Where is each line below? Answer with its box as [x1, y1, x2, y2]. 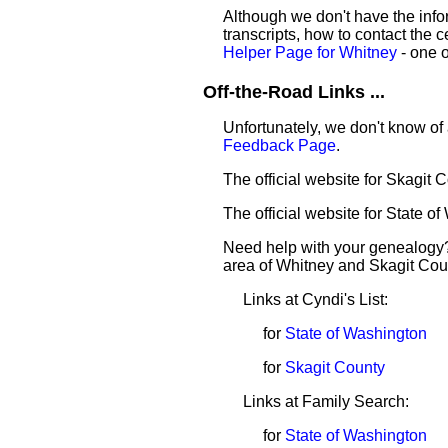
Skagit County [285, 359, 385, 376]
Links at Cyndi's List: [243, 291, 388, 308]
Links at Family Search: [243, 393, 409, 410]
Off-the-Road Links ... [203, 82, 385, 102]
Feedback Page [223, 137, 336, 154]
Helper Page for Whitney [223, 44, 397, 61]
